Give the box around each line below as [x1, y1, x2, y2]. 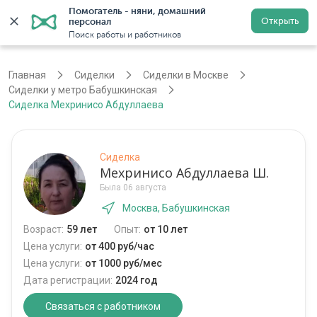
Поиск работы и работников [69, 30, 181, 40]
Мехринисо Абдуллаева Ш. [100, 164, 269, 182]
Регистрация [212, 16, 273, 28]
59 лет [67, 224, 97, 236]
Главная [8, 69, 46, 81]
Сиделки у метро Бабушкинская [8, 84, 157, 96]
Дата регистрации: [23, 275, 113, 287]
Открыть [261, 16, 299, 26]
